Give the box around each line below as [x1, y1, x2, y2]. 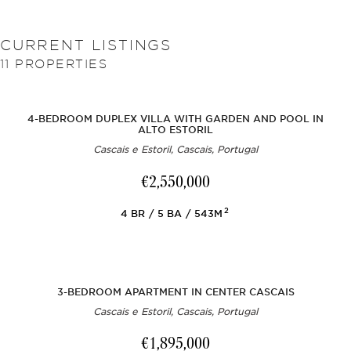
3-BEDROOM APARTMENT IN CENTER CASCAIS [56, 285, 295, 298]
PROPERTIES [9, 56, 108, 71]
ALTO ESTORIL [138, 124, 213, 136]
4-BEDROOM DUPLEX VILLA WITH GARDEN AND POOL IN [27, 113, 324, 125]
